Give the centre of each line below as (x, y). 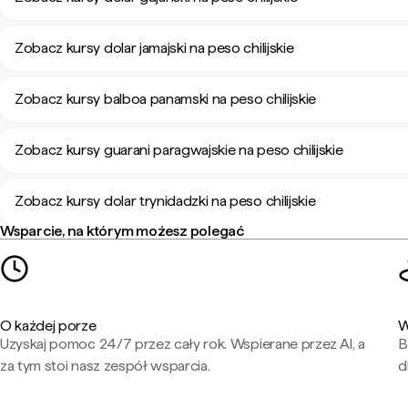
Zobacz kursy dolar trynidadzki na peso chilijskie (165, 201)
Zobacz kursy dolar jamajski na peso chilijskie (154, 48)
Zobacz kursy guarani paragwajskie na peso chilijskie (179, 150)
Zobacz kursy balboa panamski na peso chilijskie (165, 99)
